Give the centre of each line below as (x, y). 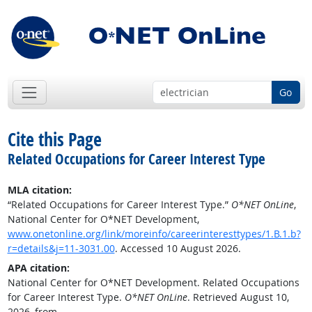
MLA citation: (39, 190)
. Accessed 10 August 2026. (178, 249)
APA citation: (38, 268)
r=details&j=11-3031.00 (61, 249)
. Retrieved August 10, (238, 297)
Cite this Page (54, 140)
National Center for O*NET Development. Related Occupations (153, 283)
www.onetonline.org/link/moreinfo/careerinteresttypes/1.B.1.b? (154, 234)
